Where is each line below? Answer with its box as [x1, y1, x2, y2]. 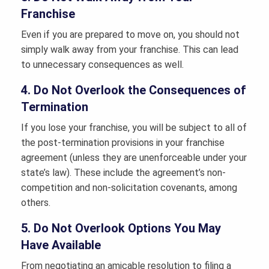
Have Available [21, 238, 101, 253]
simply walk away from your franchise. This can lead [21, 44, 238, 56]
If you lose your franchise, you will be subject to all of [21, 122, 247, 134]
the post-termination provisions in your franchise [21, 137, 225, 149]
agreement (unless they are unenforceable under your [21, 152, 247, 164]
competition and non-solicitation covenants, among [21, 182, 237, 194]
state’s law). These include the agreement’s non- [21, 167, 226, 179]
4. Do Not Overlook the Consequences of [21, 83, 246, 98]
